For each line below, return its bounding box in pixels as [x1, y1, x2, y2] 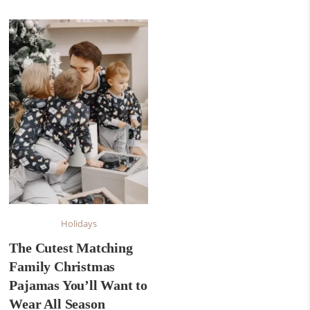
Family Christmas [9, 259, 116, 274]
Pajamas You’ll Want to [9, 277, 148, 293]
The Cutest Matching [9, 240, 133, 255]
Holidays [60, 217, 97, 230]
